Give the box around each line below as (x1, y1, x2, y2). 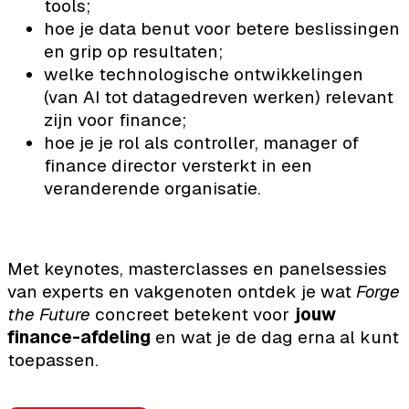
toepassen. (7, 348, 99, 372)
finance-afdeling (7, 325, 151, 349)
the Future (7, 302, 90, 326)
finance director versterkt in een (44, 153, 312, 177)
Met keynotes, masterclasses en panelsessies (7, 257, 387, 280)
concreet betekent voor (90, 302, 294, 326)
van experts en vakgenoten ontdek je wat (7, 279, 356, 303)
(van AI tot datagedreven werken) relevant (44, 85, 393, 109)
